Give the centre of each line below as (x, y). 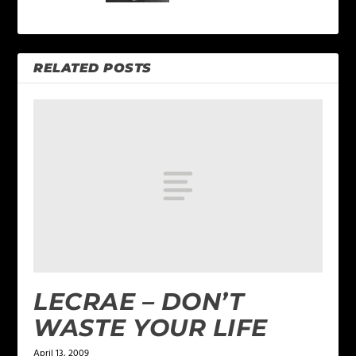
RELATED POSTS (93, 68)
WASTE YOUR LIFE (151, 327)
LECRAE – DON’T (139, 301)
